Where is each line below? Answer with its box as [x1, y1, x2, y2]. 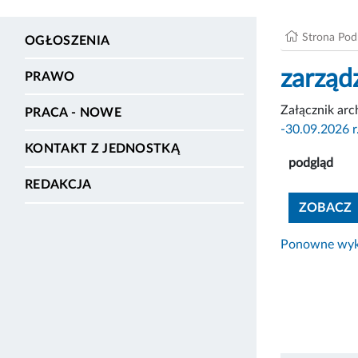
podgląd [288, 156, 333, 169]
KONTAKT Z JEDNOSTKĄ [25, 142, 181, 156]
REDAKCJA [25, 178, 92, 192]
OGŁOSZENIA [25, 34, 110, 47]
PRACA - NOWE [25, 105, 121, 119]
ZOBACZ [299, 201, 352, 214]
